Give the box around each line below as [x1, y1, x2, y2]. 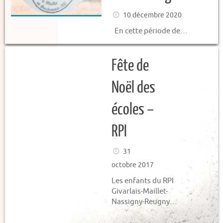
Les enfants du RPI [111, 176, 174, 186]
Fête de [111, 57, 149, 75]
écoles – [111, 101, 154, 119]
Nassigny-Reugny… [111, 197, 177, 207]
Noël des [111, 79, 155, 97]
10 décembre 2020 [122, 11, 182, 19]
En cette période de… [111, 26, 188, 36]
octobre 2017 [111, 161, 154, 170]
